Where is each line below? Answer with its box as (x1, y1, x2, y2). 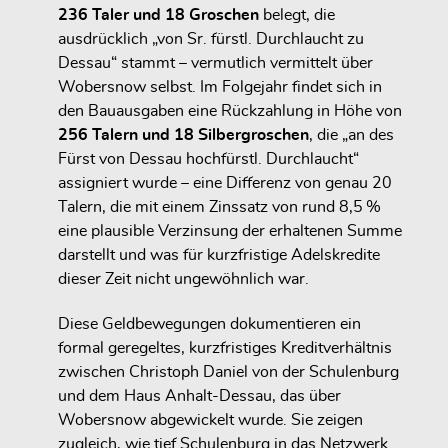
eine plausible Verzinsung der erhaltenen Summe (58, 222, 402, 239)
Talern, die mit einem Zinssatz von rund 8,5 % (58, 198, 381, 215)
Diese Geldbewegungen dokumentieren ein (58, 315, 361, 332)
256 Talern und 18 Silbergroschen (58, 126, 309, 143)
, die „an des (309, 126, 394, 143)
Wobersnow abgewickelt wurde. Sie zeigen (58, 411, 363, 428)
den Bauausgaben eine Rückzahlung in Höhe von (58, 102, 402, 119)
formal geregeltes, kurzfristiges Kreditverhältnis (58, 339, 392, 356)
